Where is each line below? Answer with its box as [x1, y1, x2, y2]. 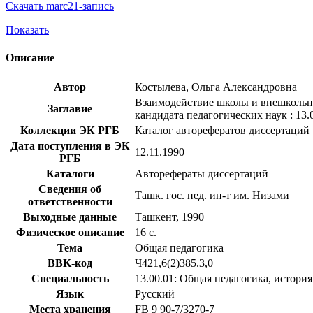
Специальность [31, 272, 109, 284]
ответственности [27, 195, 112, 208]
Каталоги [45, 167, 94, 180]
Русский [135, 287, 175, 300]
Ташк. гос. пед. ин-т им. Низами [135, 189, 289, 201]
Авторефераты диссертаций [135, 167, 268, 180]
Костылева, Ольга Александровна [135, 80, 297, 93]
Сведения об [38, 182, 101, 195]
